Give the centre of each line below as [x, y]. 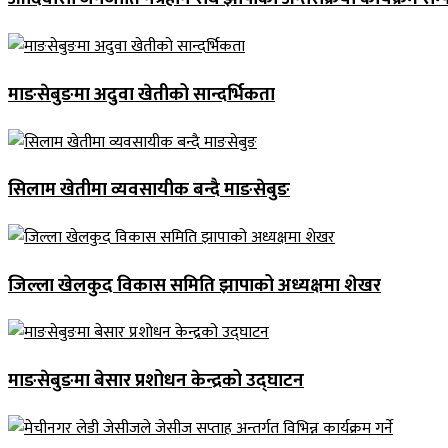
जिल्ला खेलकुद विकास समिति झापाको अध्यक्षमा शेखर [194, 285]
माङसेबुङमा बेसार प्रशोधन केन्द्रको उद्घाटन [156, 381]
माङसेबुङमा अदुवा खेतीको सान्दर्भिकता [141, 94]
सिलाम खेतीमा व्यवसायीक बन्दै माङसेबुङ [149, 190]
